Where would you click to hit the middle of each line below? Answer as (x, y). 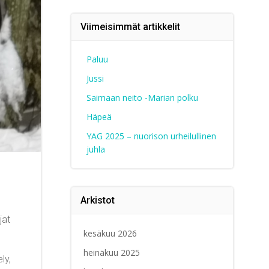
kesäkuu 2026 (110, 234)
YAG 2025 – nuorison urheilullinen (151, 136)
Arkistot (97, 201)
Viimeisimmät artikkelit (130, 27)
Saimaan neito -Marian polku (142, 98)
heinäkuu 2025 (111, 253)
